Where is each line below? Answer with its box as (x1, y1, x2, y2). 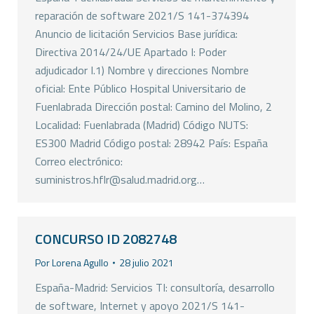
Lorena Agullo (52, 255, 109, 270)
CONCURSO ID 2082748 (35, 228, 177, 250)
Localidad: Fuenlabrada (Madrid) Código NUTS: (35, 116, 248, 133)
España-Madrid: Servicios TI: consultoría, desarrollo (35, 279, 275, 296)
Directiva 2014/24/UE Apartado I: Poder (35, 43, 226, 60)
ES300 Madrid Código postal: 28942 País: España (35, 135, 268, 151)
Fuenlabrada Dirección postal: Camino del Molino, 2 (35, 98, 272, 115)
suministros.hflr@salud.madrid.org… (35, 171, 205, 188)
